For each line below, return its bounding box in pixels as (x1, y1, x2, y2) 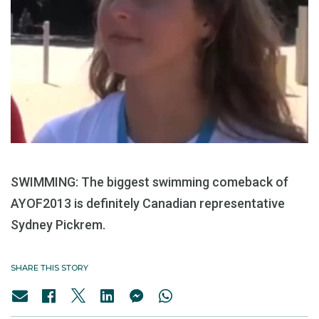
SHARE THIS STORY (11, 263, 88, 273)
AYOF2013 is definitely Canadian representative (11, 196, 285, 211)
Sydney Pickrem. (11, 217, 105, 233)
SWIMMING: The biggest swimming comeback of (11, 174, 288, 190)
